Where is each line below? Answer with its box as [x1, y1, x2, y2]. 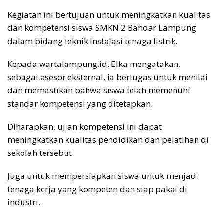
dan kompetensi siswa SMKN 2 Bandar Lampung [7, 22, 196, 34]
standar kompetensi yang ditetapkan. [7, 98, 153, 109]
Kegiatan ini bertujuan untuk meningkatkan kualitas [7, 9, 210, 21]
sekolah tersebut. [7, 147, 74, 159]
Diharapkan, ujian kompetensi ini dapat [7, 121, 162, 132]
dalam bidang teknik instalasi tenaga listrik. [7, 35, 177, 47]
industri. [7, 197, 40, 208]
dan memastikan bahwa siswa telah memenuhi [7, 85, 190, 96]
